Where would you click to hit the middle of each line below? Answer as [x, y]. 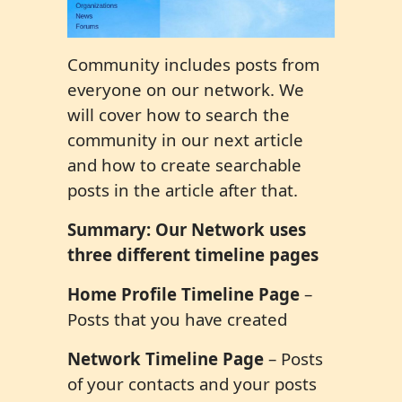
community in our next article [185, 140]
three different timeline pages [193, 255]
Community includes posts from [193, 65]
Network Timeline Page [166, 359]
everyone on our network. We [186, 90]
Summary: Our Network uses [187, 230]
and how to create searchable [184, 165]
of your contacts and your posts [192, 384]
